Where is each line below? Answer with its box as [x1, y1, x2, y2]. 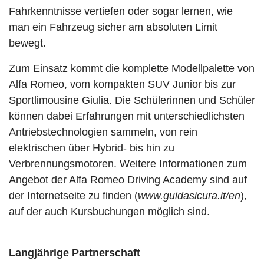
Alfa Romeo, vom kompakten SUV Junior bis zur [9, 78, 236, 90]
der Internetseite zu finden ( [9, 190, 138, 202]
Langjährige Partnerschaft [9, 247, 140, 259]
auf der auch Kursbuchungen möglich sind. [9, 206, 210, 217]
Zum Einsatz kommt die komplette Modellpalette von [9, 62, 255, 74]
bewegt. [9, 37, 46, 49]
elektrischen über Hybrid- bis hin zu [9, 142, 174, 154]
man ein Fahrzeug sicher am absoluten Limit [9, 21, 217, 33]
